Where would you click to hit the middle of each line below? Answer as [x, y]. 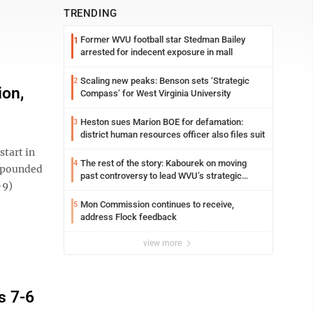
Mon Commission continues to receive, [157, 204]
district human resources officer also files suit [173, 134]
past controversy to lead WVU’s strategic [161, 176]
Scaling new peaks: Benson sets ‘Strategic [165, 81]
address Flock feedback [129, 217]
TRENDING [90, 13]
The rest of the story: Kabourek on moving [163, 163]
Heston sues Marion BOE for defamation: [162, 122]
